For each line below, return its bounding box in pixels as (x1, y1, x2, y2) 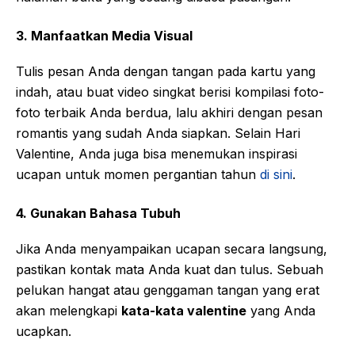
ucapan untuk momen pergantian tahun (16, 166, 260, 182)
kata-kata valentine (121, 302, 246, 319)
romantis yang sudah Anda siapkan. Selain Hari (16, 124, 300, 141)
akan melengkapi (16, 302, 121, 319)
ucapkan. (16, 323, 71, 339)
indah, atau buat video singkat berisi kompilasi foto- (16, 83, 324, 100)
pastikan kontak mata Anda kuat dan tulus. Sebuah (16, 261, 323, 277)
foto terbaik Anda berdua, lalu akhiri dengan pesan (16, 104, 323, 120)
